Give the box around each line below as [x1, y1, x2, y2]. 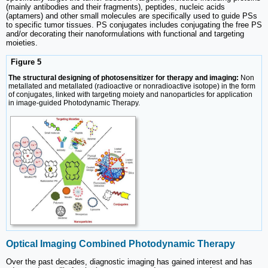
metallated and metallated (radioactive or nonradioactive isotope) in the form [8, 81, 255, 90]
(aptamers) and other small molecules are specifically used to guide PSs [6, 11, 257, 20]
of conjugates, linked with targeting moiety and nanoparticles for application [8, 90, 252, 99]
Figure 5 [8, 57, 41, 66]
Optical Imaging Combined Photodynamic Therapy [6, 238, 235, 249]
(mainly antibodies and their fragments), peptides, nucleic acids [6, 2, 225, 11]
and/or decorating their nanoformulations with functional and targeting [6, 29, 244, 38]
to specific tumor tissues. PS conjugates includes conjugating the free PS [6, 20, 262, 29]
